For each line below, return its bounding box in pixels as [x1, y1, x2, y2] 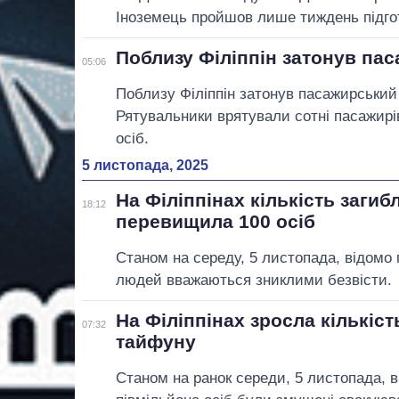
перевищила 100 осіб [116, 210, 316, 232]
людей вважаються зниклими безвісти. [116, 271, 393, 289]
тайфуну [116, 330, 197, 352]
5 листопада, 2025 [82, 157, 208, 173]
